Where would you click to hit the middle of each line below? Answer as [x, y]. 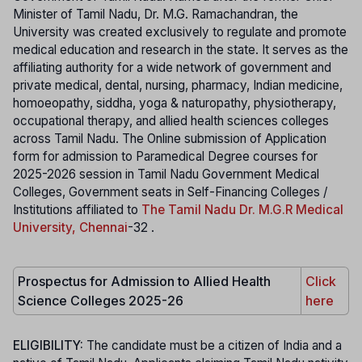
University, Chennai [70, 228]
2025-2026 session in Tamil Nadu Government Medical [166, 175]
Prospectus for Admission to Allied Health [144, 281]
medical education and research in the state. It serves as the [181, 50]
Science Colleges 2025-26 [101, 300]
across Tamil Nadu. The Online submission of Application [170, 139]
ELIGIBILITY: [50, 345]
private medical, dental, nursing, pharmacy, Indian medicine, [178, 86]
